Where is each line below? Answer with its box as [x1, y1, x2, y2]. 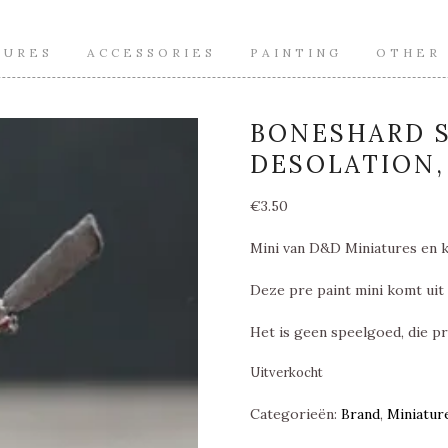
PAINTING [249, 45, 342, 60]
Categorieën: [250, 405, 342, 423]
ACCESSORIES [86, 45, 216, 60]
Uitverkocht [250, 364, 324, 381]
